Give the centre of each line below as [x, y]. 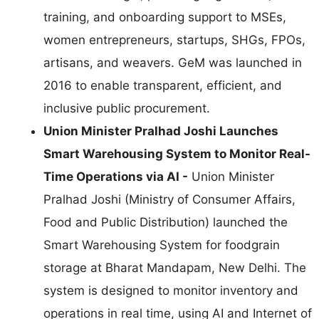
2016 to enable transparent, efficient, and [163, 86]
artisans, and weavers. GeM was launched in [173, 63]
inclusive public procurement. [129, 109]
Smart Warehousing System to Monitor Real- [177, 154]
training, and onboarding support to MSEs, [165, 17]
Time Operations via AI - [116, 177]
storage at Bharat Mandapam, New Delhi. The [175, 268]
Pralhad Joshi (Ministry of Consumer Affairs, [169, 200]
